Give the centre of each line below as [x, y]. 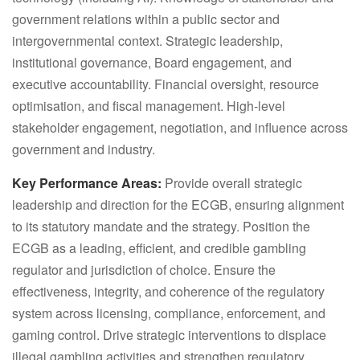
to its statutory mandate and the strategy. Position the [161, 226]
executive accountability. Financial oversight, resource [166, 84]
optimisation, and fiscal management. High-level [149, 106]
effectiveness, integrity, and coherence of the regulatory [168, 291]
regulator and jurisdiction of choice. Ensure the [144, 270]
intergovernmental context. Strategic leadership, [147, 41]
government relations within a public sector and [146, 19]
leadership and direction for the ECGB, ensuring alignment [178, 205]
